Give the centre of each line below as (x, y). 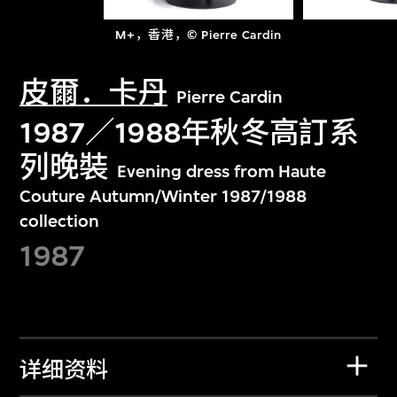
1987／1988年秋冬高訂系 (189, 132)
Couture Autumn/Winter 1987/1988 (163, 196)
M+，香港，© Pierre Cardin (198, 35)
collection (60, 221)
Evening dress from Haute (222, 171)
